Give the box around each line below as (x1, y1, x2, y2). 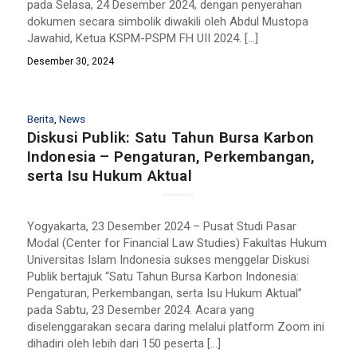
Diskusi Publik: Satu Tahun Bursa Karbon (26, 127, 315, 147)
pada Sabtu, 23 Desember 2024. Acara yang (26, 303, 254, 318)
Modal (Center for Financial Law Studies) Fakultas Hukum (26, 236, 327, 251)
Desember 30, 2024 (26, 55, 114, 67)
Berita (26, 112, 54, 125)
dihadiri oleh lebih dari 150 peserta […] (26, 336, 221, 351)
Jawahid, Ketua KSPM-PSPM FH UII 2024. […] (26, 30, 258, 45)
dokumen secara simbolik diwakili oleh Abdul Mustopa (26, 14, 308, 29)
